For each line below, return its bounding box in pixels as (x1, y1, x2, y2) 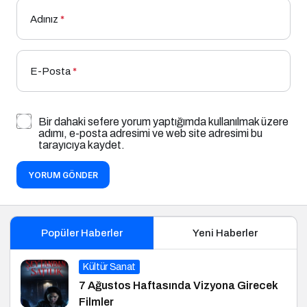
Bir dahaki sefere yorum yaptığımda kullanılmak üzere (38, 115, 288, 127)
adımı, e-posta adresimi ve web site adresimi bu (38, 127, 262, 139)
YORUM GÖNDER (28, 169, 98, 180)
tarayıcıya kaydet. (38, 138, 125, 151)
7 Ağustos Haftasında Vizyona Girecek (79, 279, 278, 291)
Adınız (30, 13, 58, 25)
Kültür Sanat (83, 261, 136, 272)
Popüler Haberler (40, 227, 123, 238)
